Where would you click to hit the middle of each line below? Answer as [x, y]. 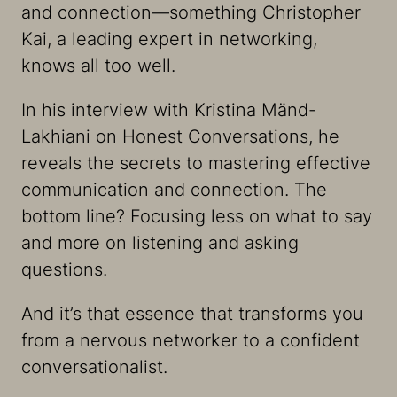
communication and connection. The [174, 189]
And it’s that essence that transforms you [192, 313]
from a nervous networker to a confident [191, 340]
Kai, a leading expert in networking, [169, 39]
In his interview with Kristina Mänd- [169, 109]
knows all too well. [98, 65]
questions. [67, 269]
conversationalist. [94, 366]
